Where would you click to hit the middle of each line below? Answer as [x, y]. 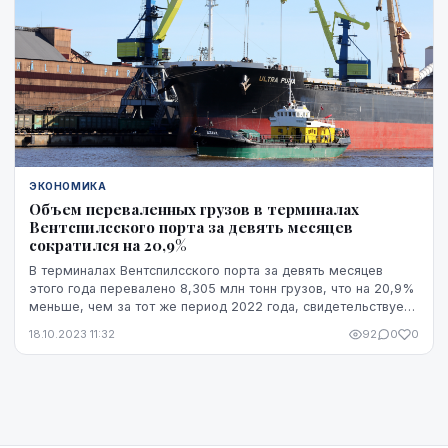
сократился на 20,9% [108, 245]
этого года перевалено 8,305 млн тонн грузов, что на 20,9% [221, 289]
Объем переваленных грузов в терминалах [194, 209]
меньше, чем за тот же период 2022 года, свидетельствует [219, 307]
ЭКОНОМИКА [68, 186]
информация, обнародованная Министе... [156, 325]
